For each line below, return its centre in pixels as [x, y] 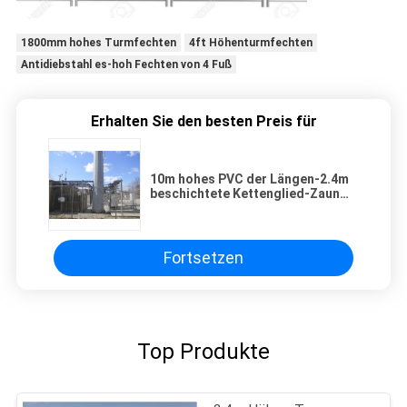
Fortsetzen [203, 258]
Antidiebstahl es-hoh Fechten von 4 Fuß [126, 64]
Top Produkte [203, 351]
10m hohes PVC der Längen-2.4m [249, 179]
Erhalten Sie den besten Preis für [203, 121]
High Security [191, 208]
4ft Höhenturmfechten [250, 42]
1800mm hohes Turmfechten [98, 42]
